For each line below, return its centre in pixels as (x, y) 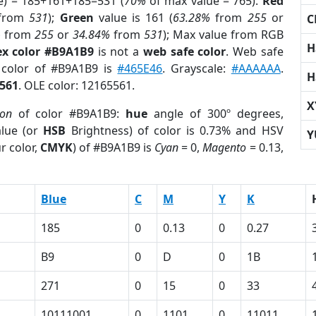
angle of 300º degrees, (215, 114)
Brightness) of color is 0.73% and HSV (175, 130)
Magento (225, 147)
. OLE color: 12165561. (77, 85)
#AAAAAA (256, 68)
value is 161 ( (133, 18)
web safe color (184, 51)
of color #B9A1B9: (69, 114)
